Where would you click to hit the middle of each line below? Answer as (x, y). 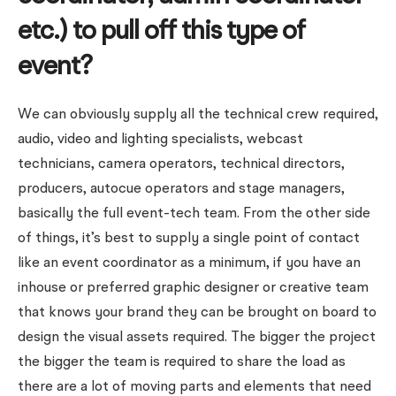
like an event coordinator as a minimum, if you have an (189, 263)
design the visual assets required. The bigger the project (197, 338)
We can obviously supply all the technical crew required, (198, 115)
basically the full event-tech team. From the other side (194, 214)
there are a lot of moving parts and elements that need (194, 387)
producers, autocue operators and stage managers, (181, 189)
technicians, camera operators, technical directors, (181, 164)
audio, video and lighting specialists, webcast (160, 140)
